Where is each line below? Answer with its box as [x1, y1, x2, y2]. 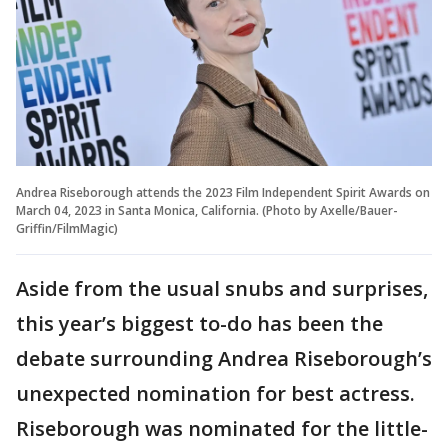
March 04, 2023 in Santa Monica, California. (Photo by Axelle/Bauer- [16, 202, 398, 220]
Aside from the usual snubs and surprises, [16, 275, 428, 303]
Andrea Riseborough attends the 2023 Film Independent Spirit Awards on [16, 184, 430, 202]
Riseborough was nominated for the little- [16, 415, 428, 443]
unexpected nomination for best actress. [16, 380, 415, 408]
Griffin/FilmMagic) [16, 220, 118, 238]
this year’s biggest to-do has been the [16, 310, 383, 338]
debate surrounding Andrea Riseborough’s [16, 345, 432, 373]
